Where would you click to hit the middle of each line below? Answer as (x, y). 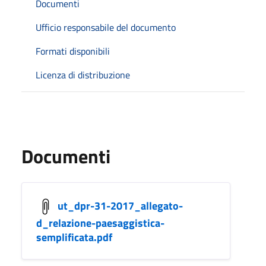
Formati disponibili (73, 51)
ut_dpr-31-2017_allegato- (120, 205)
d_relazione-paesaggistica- (100, 223)
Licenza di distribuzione (83, 75)
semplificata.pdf (74, 237)
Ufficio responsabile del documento (106, 27)
